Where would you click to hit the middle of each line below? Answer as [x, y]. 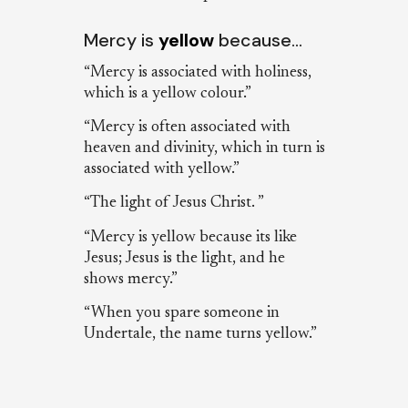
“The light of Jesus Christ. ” [173, 204]
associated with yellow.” [161, 170]
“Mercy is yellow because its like [190, 237]
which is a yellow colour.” [167, 93]
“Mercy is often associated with [187, 128]
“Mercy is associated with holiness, [197, 72]
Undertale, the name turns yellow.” [200, 335]
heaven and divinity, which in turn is [204, 149]
